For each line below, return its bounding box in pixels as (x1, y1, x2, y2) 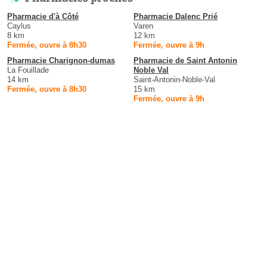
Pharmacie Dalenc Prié (133, 12, 218, 21)
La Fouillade (7, 66, 49, 75)
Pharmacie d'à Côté (7, 12, 79, 21)
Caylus (7, 21, 31, 31)
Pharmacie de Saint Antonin (133, 56, 237, 66)
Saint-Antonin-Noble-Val (133, 75, 215, 85)
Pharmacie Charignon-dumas (7, 56, 115, 66)
